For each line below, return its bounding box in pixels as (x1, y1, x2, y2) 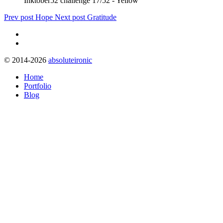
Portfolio (24, 81, 51, 90)
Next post (55, 12, 85, 21)
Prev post (4, 12, 33, 21)
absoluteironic (48, 55, 92, 64)
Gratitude (87, 12, 116, 21)
